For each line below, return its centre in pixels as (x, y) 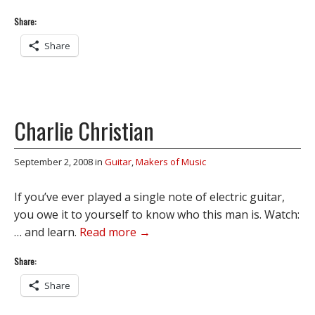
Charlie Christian (84, 130)
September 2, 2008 (53, 162)
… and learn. (47, 232)
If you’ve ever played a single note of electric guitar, (149, 197)
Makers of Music (171, 162)
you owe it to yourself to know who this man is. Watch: (157, 214)
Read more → (115, 232)
